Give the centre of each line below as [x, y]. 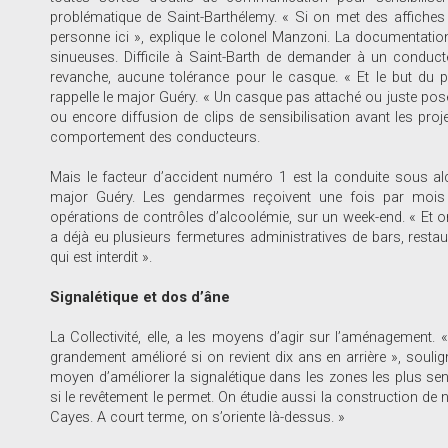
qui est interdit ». [101, 257]
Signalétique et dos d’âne [140, 297]
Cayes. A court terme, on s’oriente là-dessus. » [197, 417]
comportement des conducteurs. [155, 137]
